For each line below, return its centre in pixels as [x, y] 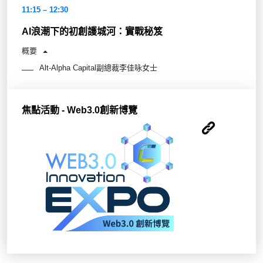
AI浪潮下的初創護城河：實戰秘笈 [92, 31]
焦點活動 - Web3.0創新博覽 [80, 110]
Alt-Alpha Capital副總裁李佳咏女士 [98, 68]
